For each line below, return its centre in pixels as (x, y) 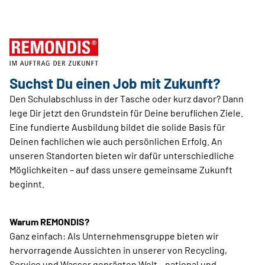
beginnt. (27, 184)
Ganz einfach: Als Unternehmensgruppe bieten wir (114, 236)
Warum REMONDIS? (49, 222)
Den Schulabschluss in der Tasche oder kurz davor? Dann (127, 98)
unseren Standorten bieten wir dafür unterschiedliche (122, 155)
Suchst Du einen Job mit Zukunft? (115, 83)
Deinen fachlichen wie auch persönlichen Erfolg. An (116, 141)
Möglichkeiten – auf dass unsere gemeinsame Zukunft (121, 169)
